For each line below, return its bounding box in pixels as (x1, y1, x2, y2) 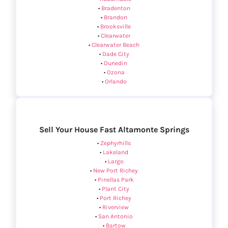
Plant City (102, 185, 129, 193)
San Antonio (98, 213, 133, 220)
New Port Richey (93, 167, 138, 175)
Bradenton (101, 5, 130, 12)
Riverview (102, 204, 129, 211)
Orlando (104, 78, 127, 85)
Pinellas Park (97, 176, 134, 184)
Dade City (102, 50, 129, 58)
